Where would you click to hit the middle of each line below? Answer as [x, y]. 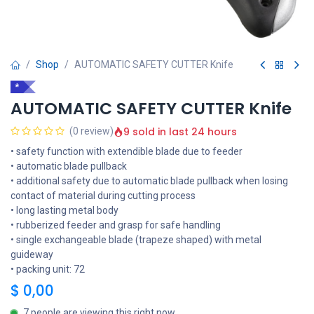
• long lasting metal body [64, 210]
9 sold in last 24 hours [180, 131]
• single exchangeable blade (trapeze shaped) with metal [136, 240]
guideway [32, 254]
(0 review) [91, 131]
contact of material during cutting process [103, 196]
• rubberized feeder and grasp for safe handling [116, 225]
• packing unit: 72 [48, 269]
